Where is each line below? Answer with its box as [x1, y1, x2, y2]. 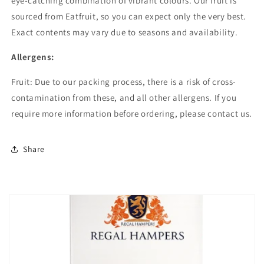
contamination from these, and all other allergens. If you [11, 92, 237, 104]
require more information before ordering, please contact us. [11, 108, 253, 120]
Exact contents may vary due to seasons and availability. [11, 27, 238, 38]
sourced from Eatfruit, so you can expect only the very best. [11, 11, 247, 22]
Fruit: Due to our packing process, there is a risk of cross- [11, 76, 237, 88]
